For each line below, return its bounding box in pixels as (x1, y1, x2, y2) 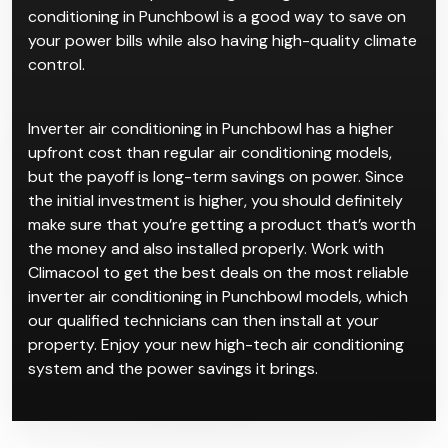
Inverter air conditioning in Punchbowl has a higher (28, 117, 394, 139)
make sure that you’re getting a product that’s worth (28, 213, 416, 235)
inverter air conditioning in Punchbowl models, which (28, 285, 408, 307)
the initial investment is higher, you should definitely (28, 189, 403, 211)
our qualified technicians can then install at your (28, 309, 379, 331)
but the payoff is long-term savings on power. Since (28, 165, 404, 187)
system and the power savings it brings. (28, 357, 318, 379)
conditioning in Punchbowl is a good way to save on (28, 5, 406, 27)
